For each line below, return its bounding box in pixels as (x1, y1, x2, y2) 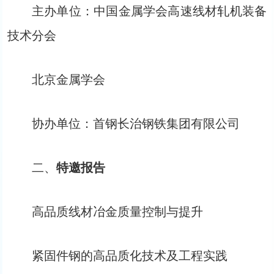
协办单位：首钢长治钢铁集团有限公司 (32, 117, 240, 130)
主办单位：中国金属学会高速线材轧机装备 (32, 4, 267, 18)
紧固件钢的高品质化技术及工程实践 (32, 249, 228, 262)
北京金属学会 (32, 73, 105, 86)
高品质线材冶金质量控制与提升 (32, 205, 203, 218)
